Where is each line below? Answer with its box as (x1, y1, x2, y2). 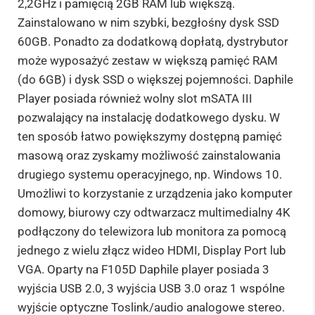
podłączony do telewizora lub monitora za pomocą (18, 224, 286, 239)
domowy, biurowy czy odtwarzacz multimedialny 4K (18, 205, 290, 220)
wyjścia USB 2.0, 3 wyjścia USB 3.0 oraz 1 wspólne (18, 281, 285, 296)
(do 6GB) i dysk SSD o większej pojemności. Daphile (18, 72, 293, 87)
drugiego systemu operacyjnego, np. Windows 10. (18, 167, 282, 182)
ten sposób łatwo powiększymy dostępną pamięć (18, 129, 282, 144)
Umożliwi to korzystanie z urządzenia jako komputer (18, 186, 292, 201)
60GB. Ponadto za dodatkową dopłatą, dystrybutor (18, 34, 288, 49)
